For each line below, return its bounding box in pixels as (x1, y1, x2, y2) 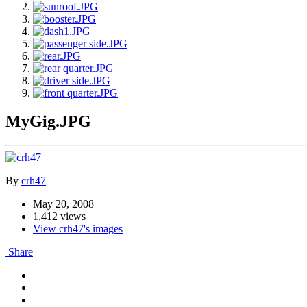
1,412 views (33, 210, 86, 223)
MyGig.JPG (5, 112, 91, 131)
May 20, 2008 (33, 198, 94, 210)
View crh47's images (33, 223, 123, 235)
